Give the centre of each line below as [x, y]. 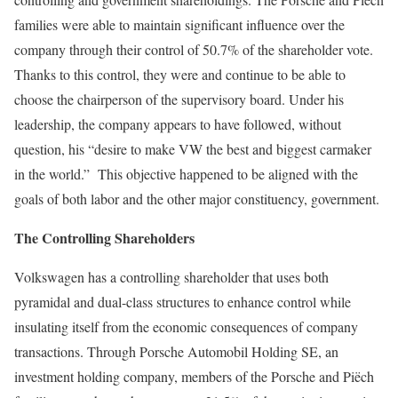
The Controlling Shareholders [104, 238]
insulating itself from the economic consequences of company [186, 326]
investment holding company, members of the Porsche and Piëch [194, 376]
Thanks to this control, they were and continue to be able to [180, 74]
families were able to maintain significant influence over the [179, 24]
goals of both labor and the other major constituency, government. [197, 199]
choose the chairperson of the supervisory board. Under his [179, 99]
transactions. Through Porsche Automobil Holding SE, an [176, 351]
